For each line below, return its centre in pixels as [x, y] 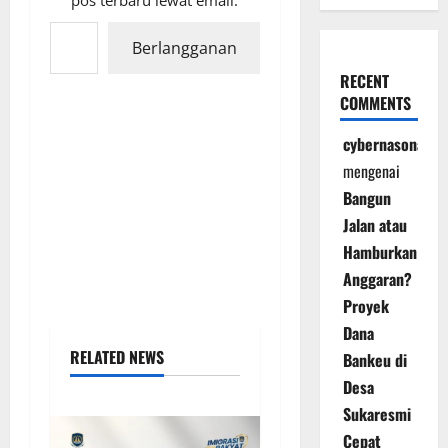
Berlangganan [184, 47]
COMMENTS [375, 103]
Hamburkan [379, 252]
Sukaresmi [376, 414]
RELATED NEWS [117, 356]
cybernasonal [385, 144]
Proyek [365, 306]
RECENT [364, 81]
